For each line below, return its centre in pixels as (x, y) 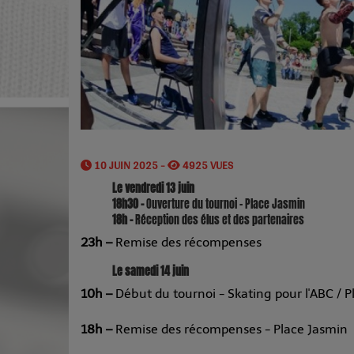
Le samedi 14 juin (151, 272)
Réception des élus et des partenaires (220, 220)
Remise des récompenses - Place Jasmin (232, 330)
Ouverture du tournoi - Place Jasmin (226, 205)
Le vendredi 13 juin (153, 189)
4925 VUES (207, 166)
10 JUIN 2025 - (130, 166)
